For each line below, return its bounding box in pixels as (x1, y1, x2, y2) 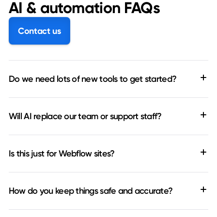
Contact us (18, 25, 61, 36)
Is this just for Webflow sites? (8, 148, 115, 159)
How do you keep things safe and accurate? (8, 186, 173, 197)
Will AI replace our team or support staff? (8, 111, 162, 122)
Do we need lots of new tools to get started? (8, 74, 177, 85)
